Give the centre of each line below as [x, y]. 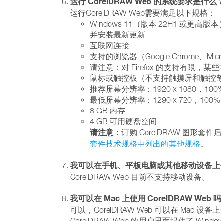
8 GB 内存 [110, 110]
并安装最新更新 [119, 35]
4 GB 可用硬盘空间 [123, 121]
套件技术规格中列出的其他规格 [145, 144]
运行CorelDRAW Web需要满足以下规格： [143, 13]
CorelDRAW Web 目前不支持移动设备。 [140, 177]
